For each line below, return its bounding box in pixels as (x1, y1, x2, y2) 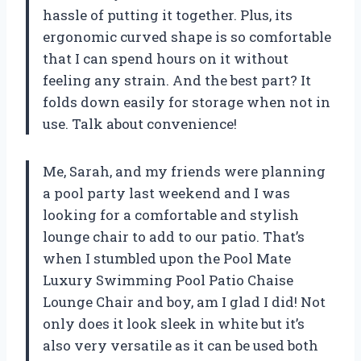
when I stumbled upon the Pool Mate (43, 248, 291, 268)
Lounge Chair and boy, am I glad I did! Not (43, 292, 326, 311)
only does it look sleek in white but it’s (43, 313, 305, 333)
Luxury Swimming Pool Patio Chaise (43, 270, 293, 289)
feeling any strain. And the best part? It (43, 70, 311, 89)
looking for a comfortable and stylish (43, 205, 299, 224)
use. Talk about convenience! (43, 114, 237, 133)
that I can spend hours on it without (43, 48, 288, 68)
